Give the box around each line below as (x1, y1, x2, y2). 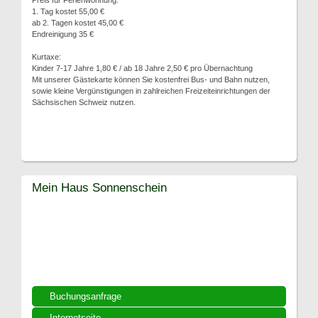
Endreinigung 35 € (32, 30, 94, 38)
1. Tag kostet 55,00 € (32, 7, 104, 16)
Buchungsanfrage (50, 291, 121, 302)
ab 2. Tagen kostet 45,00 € (32, 18, 124, 27)
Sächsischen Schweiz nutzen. (32, 98, 136, 106)
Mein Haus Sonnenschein (32, 180, 167, 194)
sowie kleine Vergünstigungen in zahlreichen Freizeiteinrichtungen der (32, 87, 270, 95)
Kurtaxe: (32, 53, 61, 61)
